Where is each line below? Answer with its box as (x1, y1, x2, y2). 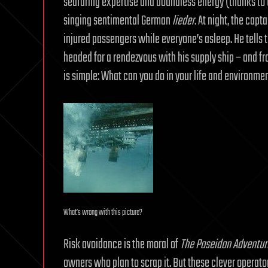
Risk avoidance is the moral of (63, 234, 180, 255)
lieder (172, 11, 194, 31)
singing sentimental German (63, 11, 172, 31)
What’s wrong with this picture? (63, 206, 142, 220)
